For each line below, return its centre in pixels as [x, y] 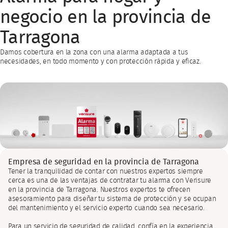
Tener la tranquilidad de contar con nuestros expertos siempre [106, 172]
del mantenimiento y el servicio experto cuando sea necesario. [106, 208]
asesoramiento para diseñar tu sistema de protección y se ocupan [112, 199]
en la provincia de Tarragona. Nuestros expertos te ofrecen [99, 190]
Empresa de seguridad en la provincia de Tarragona [104, 162]
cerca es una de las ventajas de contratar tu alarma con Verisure [110, 181]
